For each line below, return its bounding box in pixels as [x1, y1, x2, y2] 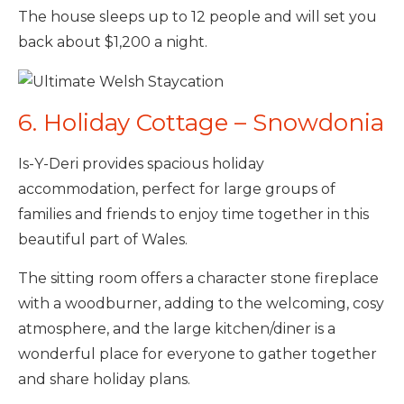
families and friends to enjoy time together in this [18, 205, 369, 223]
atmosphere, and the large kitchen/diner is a [18, 319, 335, 337]
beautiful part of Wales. [18, 230, 188, 248]
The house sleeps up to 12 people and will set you [18, 8, 377, 25]
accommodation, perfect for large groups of [18, 179, 335, 197]
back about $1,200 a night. [18, 33, 207, 50]
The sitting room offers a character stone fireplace [18, 269, 379, 287]
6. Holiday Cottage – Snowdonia [18, 107, 384, 137]
